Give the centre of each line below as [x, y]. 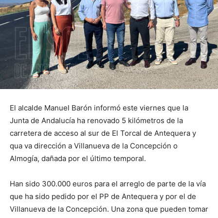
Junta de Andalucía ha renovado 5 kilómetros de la [96, 121]
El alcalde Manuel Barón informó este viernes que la [99, 108]
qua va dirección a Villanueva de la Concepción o [94, 146]
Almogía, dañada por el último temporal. [78, 159]
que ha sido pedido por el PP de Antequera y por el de [103, 197]
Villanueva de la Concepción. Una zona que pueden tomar [109, 209]
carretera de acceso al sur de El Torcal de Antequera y [103, 133]
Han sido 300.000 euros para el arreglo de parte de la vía [108, 184]
